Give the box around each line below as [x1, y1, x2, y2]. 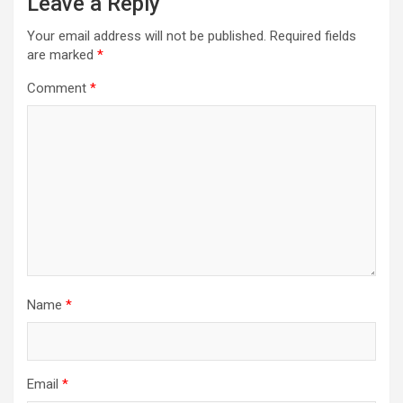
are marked [27, 46, 97, 63]
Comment [27, 79, 90, 96]
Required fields [270, 27, 356, 44]
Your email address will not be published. [27, 27, 266, 44]
